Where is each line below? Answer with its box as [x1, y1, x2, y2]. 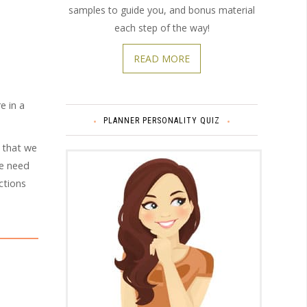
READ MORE [134, 51, 190, 65]
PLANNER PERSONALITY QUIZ [103, 115, 220, 125]
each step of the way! [114, 21, 210, 34]
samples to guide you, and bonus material [69, 3, 255, 16]
